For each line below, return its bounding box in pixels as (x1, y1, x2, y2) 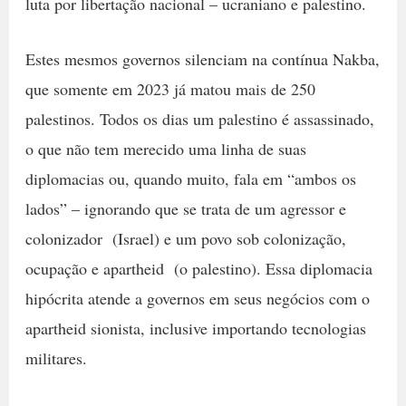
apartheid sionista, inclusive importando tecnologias (24, 317, 366, 340)
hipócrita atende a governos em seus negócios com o (24, 287, 370, 310)
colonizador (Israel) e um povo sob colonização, (24, 227, 346, 250)
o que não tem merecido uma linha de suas (24, 138, 306, 160)
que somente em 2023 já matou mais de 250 (24, 78, 315, 101)
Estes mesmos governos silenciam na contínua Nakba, (24, 48, 380, 71)
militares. (24, 347, 87, 370)
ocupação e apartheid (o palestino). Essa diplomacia (24, 257, 372, 280)
